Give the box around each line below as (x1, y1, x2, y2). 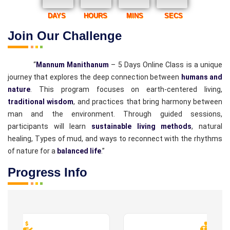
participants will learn (8, 122, 91, 130)
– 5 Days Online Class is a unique (111, 61, 223, 69)
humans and (181, 73, 222, 81)
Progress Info (8, 165, 87, 179)
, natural (191, 122, 223, 130)
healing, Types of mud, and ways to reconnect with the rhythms (8, 135, 222, 143)
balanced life (57, 147, 101, 155)
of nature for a (8, 147, 57, 155)
